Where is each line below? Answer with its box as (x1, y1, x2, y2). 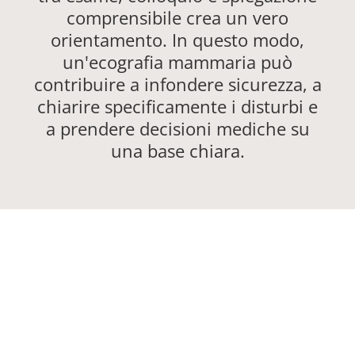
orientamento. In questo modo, (51, 28, 304, 52)
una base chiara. (110, 139, 245, 163)
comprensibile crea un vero (67, 6, 288, 30)
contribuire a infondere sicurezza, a (33, 72, 322, 97)
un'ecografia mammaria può (63, 50, 292, 74)
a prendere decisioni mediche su (45, 116, 310, 141)
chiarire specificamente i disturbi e (37, 94, 318, 119)
